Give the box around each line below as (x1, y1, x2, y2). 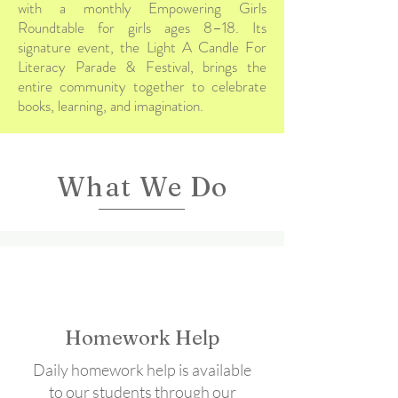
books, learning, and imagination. (18, 95, 203, 116)
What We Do (56, 171, 228, 203)
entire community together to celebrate (18, 76, 267, 97)
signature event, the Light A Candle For (18, 36, 267, 58)
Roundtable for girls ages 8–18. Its (18, 17, 267, 38)
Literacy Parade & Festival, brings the (18, 56, 267, 77)
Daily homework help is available (33, 360, 251, 379)
